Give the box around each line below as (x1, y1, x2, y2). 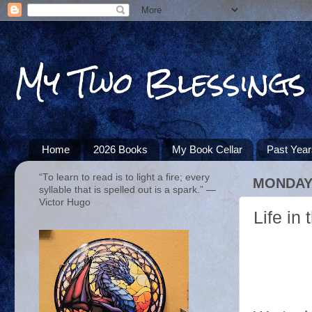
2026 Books (93, 143, 148, 156)
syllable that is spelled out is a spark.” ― (39, 184, 216, 195)
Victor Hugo (39, 196, 91, 208)
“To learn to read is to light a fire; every (39, 171, 210, 182)
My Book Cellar (172, 143, 243, 156)
